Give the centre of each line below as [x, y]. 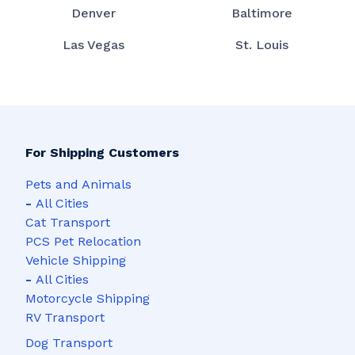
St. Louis [261, 44]
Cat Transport [68, 222]
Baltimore [261, 13]
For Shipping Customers [102, 152]
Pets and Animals [78, 184]
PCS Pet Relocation [83, 241]
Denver [94, 13]
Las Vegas [94, 44]
